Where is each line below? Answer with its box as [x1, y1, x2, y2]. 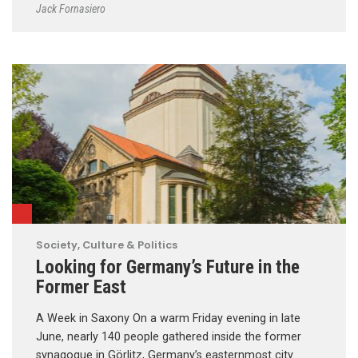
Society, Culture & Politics [36, 237, 177, 252]
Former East [36, 275, 126, 298]
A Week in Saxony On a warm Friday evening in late [36, 311, 300, 325]
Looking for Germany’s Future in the [36, 255, 300, 278]
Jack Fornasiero [36, 2, 105, 15]
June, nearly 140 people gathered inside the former [36, 329, 301, 344]
